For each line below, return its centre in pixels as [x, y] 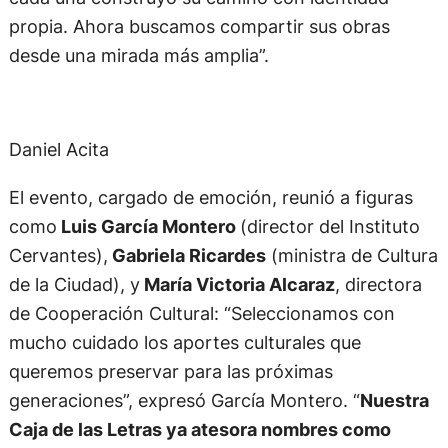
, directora [378, 283]
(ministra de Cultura [351, 254]
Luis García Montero [148, 225]
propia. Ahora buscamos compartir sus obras [199, 25]
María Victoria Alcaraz [237, 283]
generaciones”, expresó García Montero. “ [184, 399]
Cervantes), [58, 254]
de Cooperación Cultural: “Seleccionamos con [201, 312]
